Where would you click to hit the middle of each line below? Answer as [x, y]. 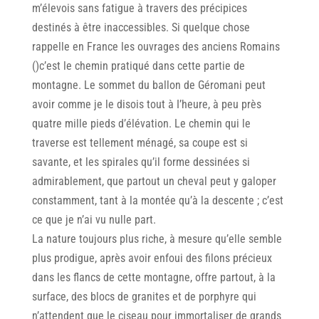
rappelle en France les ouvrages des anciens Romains [156, 46]
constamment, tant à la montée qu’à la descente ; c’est [157, 200]
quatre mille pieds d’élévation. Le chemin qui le [141, 123]
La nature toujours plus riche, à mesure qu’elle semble [157, 239]
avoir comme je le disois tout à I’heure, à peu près [146, 104]
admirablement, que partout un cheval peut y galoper [154, 181]
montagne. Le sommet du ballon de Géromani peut [148, 85]
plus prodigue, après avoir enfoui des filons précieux [152, 258]
